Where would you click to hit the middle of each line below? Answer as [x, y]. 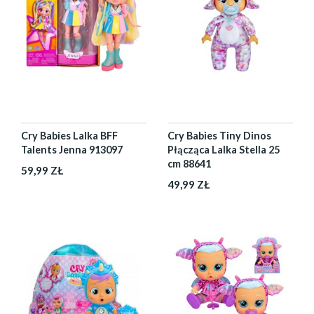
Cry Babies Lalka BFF [69, 136]
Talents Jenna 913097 [72, 150]
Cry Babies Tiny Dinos [219, 136]
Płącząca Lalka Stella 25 [224, 150]
